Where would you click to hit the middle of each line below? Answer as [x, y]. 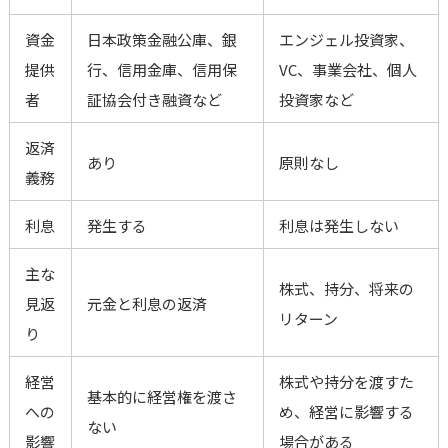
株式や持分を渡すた [346, 382]
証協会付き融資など [154, 100]
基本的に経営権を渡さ [161, 397]
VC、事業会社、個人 [347, 70]
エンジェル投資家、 [346, 40]
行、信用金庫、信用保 [161, 70]
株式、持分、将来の [346, 289]
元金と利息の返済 [146, 304]
